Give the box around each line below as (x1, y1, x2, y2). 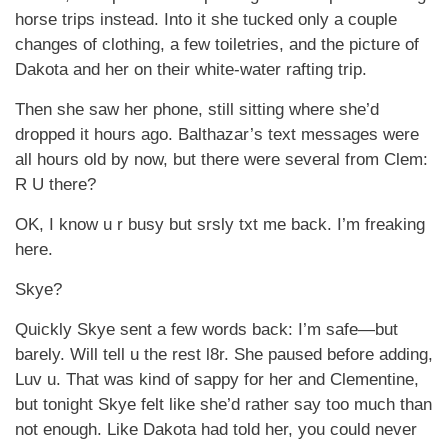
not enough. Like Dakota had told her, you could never (15, 420, 417, 439)
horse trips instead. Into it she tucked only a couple (15, 10, 397, 29)
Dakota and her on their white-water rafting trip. (15, 60, 367, 79)
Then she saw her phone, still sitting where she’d (15, 100, 379, 119)
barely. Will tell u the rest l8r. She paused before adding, (15, 345, 433, 364)
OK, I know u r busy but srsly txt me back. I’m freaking (15, 215, 425, 234)
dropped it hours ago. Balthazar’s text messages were (15, 125, 419, 144)
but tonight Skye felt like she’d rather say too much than (15, 395, 432, 414)
